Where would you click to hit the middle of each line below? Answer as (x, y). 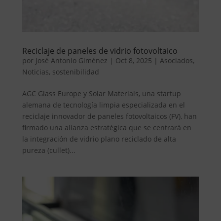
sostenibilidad (75, 72)
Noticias (35, 72)
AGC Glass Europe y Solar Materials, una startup (101, 94)
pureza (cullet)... (49, 150)
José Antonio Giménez (71, 61)
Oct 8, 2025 (133, 61)
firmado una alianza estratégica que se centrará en (107, 128)
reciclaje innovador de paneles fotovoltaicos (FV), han (109, 116)
